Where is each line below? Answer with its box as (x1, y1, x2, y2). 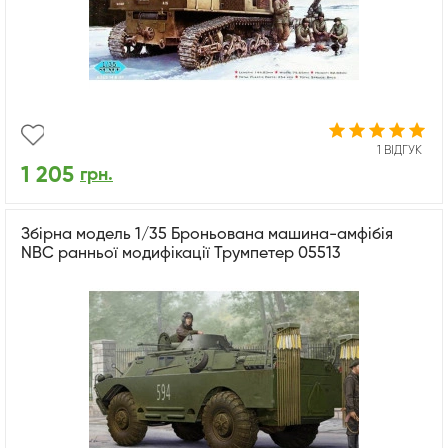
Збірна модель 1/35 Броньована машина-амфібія (21, 226, 393, 243)
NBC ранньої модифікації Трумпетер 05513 (21, 245, 341, 262)
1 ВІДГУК (377, 144, 422, 157)
